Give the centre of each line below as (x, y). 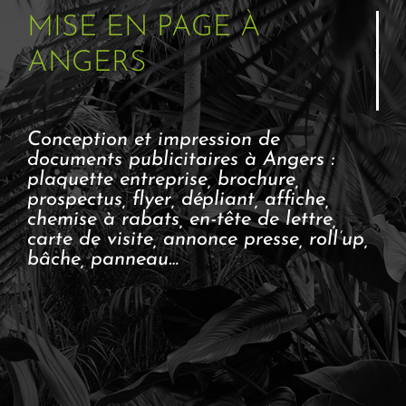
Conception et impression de (154, 140)
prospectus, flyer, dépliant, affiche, (178, 200)
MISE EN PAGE (129, 29)
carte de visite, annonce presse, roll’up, (198, 240)
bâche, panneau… (103, 260)
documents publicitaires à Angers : (181, 160)
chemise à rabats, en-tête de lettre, (182, 220)
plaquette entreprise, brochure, (163, 180)
